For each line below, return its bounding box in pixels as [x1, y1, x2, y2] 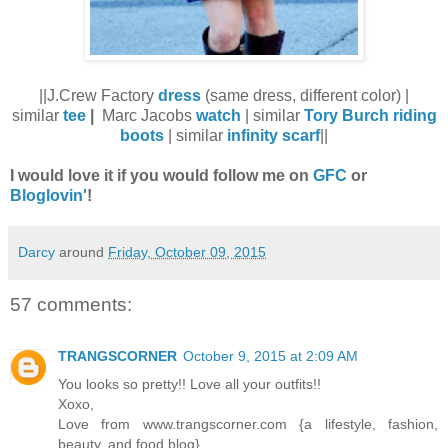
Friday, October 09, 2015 [108, 243, 266, 260]
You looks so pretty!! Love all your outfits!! [58, 376, 321, 393]
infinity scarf [227, 126, 320, 144]
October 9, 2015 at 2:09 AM [183, 348, 358, 365]
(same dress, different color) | [201, 86, 409, 104]
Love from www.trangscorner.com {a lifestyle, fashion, [58, 416, 438, 433]
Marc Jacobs [97, 106, 192, 124]
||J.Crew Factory [39, 86, 158, 104]
